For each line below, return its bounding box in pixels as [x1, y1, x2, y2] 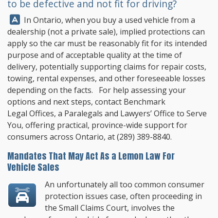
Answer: [7, 12, 42, 25]
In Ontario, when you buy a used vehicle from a [22, 15, 195, 25]
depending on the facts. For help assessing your [7, 85, 186, 95]
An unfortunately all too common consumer [45, 179, 205, 190]
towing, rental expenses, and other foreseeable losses [7, 73, 205, 84]
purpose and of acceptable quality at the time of [7, 50, 182, 60]
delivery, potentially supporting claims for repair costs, [7, 61, 206, 72]
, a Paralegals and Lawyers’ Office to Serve [54, 108, 207, 119]
